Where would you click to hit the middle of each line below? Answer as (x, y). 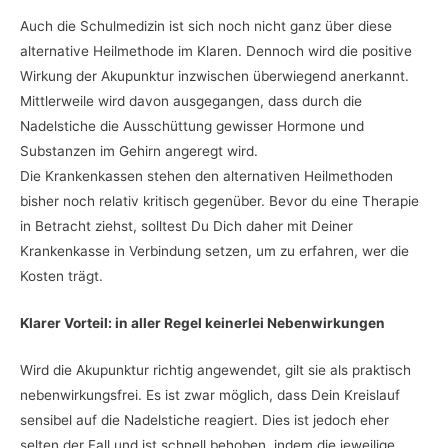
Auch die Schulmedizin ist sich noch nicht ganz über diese (206, 26)
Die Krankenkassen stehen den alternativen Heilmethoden (206, 176)
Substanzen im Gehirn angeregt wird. (139, 151)
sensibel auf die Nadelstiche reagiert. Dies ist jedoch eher (204, 419)
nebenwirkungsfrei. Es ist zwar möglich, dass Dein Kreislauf (210, 394)
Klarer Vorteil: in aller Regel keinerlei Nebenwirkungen (202, 323)
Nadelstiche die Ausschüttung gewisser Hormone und (192, 126)
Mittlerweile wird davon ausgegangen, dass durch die (191, 101)
